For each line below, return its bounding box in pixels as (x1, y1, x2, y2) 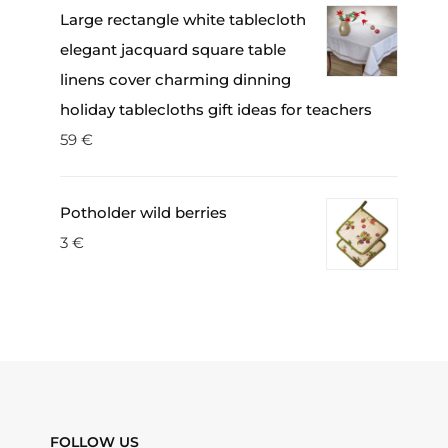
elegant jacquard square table (59, 40, 286, 59)
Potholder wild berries (59, 203, 227, 222)
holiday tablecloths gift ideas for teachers (59, 100, 372, 119)
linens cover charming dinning (59, 70, 291, 89)
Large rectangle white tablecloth (59, 10, 306, 29)
